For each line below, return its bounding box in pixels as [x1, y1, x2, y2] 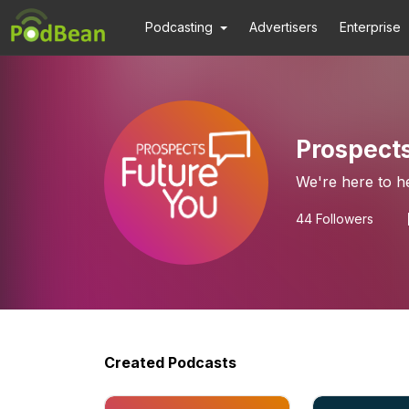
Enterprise [340, 19, 402, 35]
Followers [312, 211, 373, 226]
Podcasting [145, 19, 213, 35]
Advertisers [249, 19, 319, 35]
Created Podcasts [104, 353, 236, 372]
